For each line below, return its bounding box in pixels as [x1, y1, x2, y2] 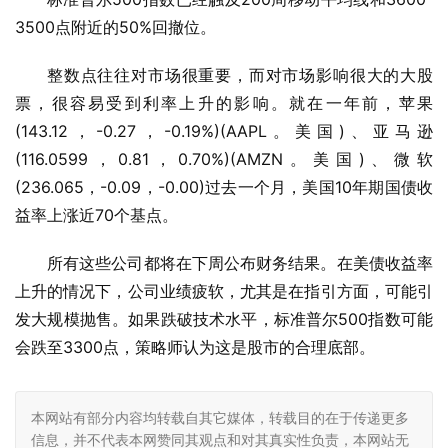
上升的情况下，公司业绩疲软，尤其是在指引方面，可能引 [15, 281, 433, 302]
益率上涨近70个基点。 [15, 205, 178, 226]
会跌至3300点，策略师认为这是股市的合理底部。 [15, 337, 375, 358]
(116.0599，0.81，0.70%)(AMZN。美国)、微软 [15, 149, 433, 170]
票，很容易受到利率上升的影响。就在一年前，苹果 [15, 93, 433, 114]
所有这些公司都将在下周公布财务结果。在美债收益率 [47, 253, 433, 274]
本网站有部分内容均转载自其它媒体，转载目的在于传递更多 [31, 409, 409, 427]
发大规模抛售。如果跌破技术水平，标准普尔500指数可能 [15, 309, 433, 330]
